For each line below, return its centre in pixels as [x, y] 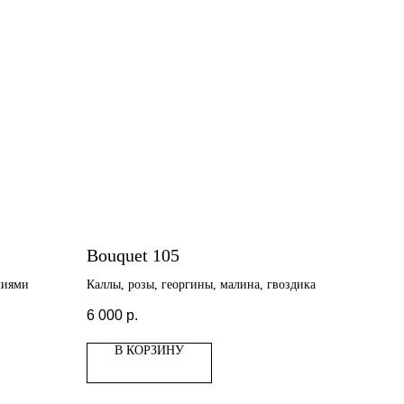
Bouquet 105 [133, 255]
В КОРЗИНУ [149, 351]
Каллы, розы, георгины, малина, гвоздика [201, 285]
